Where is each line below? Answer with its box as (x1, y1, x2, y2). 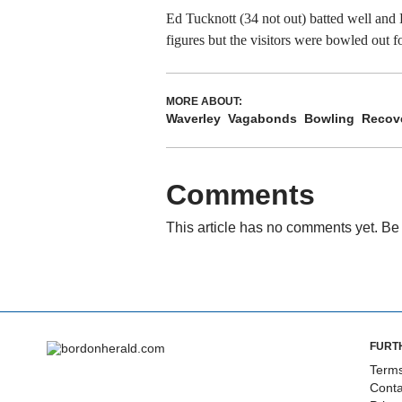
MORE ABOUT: (165, 94, 242, 108)
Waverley (165, 110, 221, 126)
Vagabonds (227, 110, 297, 126)
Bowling (303, 110, 354, 126)
